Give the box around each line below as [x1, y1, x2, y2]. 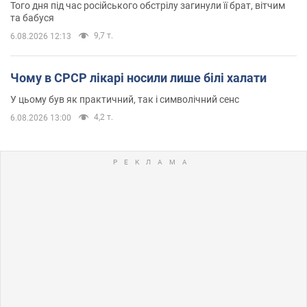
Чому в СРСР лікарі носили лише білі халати [10, 70, 267, 85]
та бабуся [10, 12, 54, 23]
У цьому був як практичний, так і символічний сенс [10, 93, 239, 105]
